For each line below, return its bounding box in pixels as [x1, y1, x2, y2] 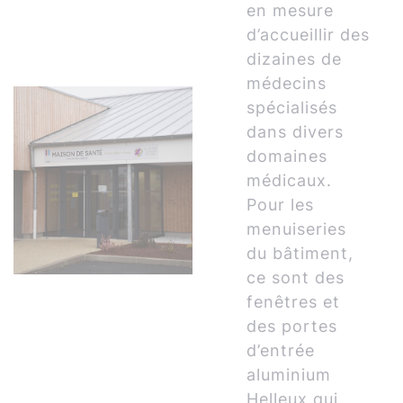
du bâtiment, [246, 244, 354, 263]
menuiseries [246, 219, 347, 238]
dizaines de [246, 49, 343, 68]
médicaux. [246, 171, 333, 190]
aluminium [246, 365, 332, 384]
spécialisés [246, 98, 338, 117]
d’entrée [246, 341, 316, 360]
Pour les [246, 195, 315, 214]
